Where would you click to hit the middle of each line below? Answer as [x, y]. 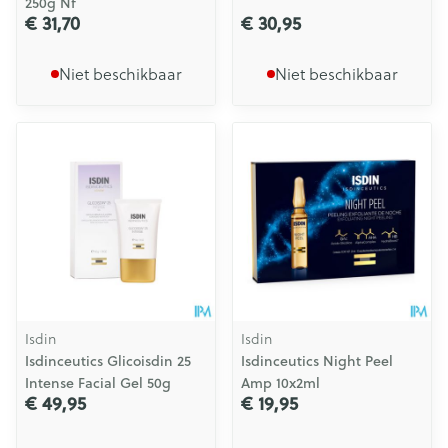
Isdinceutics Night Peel [317, 361]
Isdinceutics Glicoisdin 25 [108, 361]
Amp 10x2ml [280, 383]
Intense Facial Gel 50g [98, 383]
